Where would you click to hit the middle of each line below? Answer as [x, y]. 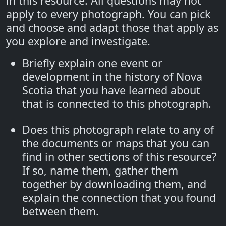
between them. [61, 211]
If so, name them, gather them [100, 170]
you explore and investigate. [78, 41]
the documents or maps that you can [116, 143]
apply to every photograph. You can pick [108, 14]
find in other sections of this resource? [119, 157]
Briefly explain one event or [92, 63]
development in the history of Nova [112, 76]
